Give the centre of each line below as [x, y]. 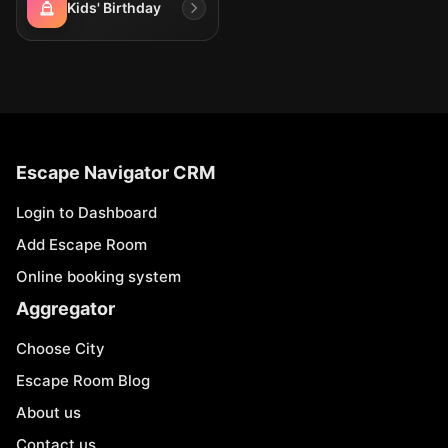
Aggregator [65, 308]
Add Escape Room [81, 244]
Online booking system [98, 276]
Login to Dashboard [86, 212]
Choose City [60, 348]
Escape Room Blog [83, 380]
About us [48, 412]
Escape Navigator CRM [115, 172]
